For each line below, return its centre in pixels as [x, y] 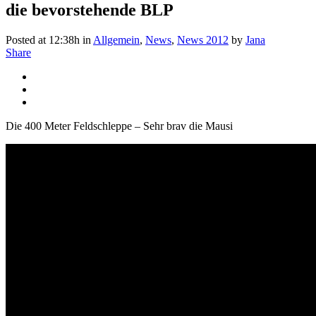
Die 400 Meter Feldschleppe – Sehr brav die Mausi [119, 126]
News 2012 [203, 39]
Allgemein [116, 39]
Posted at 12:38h [43, 39]
